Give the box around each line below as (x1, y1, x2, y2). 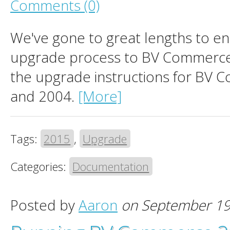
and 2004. (10, 86, 78, 106)
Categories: (10, 159, 69, 175)
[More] (78, 86, 122, 106)
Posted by (10, 195, 79, 215)
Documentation (72, 159, 149, 175)
